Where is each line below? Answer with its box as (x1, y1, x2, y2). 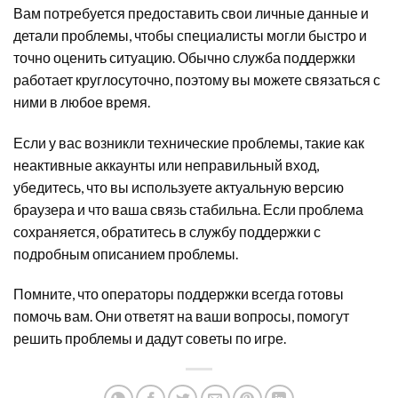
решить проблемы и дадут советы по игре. (13, 330, 286, 347)
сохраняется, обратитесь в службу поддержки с (13, 222, 321, 240)
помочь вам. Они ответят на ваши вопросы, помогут (13, 307, 349, 325)
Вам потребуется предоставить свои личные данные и (13, 4, 369, 21)
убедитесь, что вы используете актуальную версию (13, 178, 344, 195)
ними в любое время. (13, 92, 150, 110)
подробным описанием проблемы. (13, 244, 238, 262)
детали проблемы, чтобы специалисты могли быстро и (13, 26, 367, 44)
